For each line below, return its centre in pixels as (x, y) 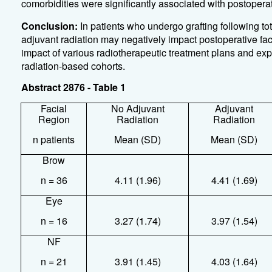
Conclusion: (49, 26)
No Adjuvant (138, 108)
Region (54, 119)
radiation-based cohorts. (73, 66)
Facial (54, 108)
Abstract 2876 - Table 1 (73, 87)
